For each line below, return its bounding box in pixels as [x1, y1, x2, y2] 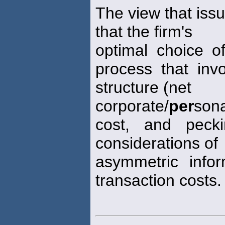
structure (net [95, 78, 191, 97]
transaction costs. [95, 171, 221, 190]
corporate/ [95, 97, 169, 116]
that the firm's [95, 23, 192, 41]
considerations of [95, 134, 218, 153]
